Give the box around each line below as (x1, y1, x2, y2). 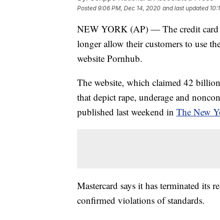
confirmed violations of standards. (77, 193, 205, 206)
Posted (77, 4, 98, 12)
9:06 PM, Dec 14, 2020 (98, 4, 161, 12)
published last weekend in (77, 105, 176, 118)
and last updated (163, 4, 208, 12)
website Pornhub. (77, 52, 142, 64)
